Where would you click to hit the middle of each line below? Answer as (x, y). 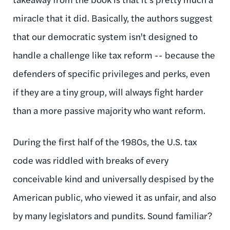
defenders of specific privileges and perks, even (111, 73)
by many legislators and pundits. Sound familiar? (112, 215)
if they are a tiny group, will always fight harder (108, 91)
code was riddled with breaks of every (91, 160)
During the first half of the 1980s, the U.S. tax (105, 141)
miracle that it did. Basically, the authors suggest (113, 17)
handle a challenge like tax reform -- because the (114, 54)
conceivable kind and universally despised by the (113, 178)
